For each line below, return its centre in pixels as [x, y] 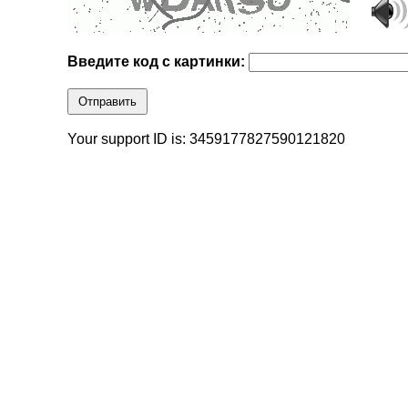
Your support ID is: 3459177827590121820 [207, 139]
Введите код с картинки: [158, 62]
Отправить [108, 102]
